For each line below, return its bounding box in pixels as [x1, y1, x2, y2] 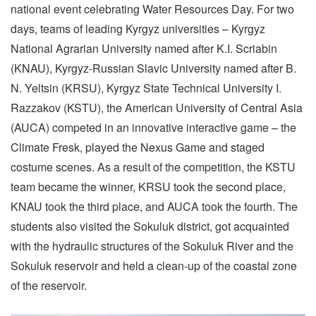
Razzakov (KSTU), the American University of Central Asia [11, 99, 303, 116]
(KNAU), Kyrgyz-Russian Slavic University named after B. [11, 60, 296, 77]
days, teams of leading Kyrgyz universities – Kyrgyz [11, 20, 265, 37]
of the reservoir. [11, 277, 87, 294]
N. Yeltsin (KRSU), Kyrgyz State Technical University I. [11, 80, 281, 97]
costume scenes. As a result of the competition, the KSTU [11, 159, 296, 176]
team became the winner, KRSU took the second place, [11, 178, 286, 195]
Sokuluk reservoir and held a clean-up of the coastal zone [11, 257, 297, 274]
